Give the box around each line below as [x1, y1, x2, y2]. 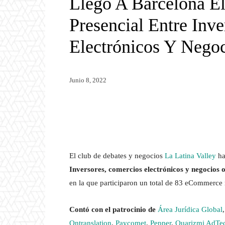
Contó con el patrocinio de [69, 205, 158, 214]
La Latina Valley [165, 152, 216, 160]
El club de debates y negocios [69, 152, 165, 160]
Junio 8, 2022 [69, 76, 106, 84]
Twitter [94, 107, 114, 115]
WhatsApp [152, 107, 181, 115]
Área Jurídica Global [158, 205, 222, 214]
